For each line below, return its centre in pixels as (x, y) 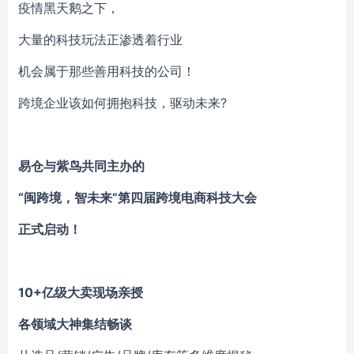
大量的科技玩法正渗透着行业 (100, 40)
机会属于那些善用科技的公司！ (107, 71)
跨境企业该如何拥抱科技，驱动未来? (122, 103)
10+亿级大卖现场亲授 (81, 292)
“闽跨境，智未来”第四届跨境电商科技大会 (137, 198)
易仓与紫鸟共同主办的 (81, 166)
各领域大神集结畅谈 (75, 324)
